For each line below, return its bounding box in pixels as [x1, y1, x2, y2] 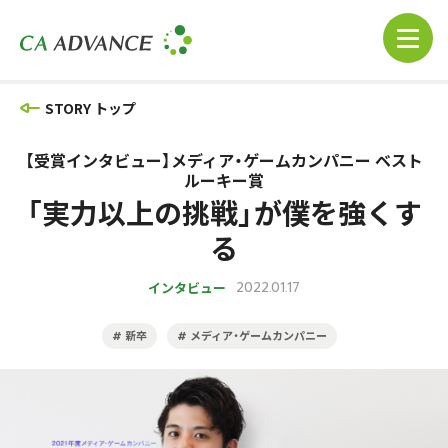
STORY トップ [45, 98, 136, 118]
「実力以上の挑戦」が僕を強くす [26, 192, 422, 232]
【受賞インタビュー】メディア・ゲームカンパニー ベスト [25, 148, 423, 172]
